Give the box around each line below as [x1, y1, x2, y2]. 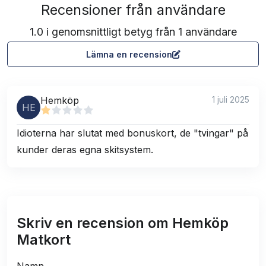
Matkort [17, 231, 71, 249]
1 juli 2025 [212, 94, 249, 105]
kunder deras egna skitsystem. [17, 144, 153, 156]
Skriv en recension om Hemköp [17, 214, 229, 232]
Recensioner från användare [40, 1, 226, 19]
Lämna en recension [85, 49, 172, 60]
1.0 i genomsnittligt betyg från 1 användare [29, 26, 237, 39]
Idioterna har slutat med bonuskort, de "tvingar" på [17, 127, 248, 140]
